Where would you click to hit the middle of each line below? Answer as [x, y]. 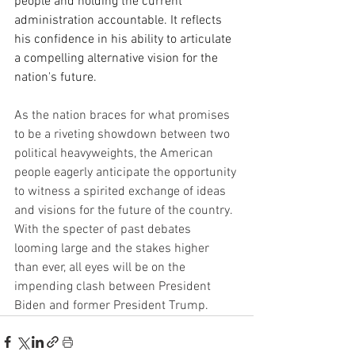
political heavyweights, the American [115, 153]
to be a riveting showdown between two [124, 134]
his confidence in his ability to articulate [124, 39]
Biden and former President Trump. [111, 305]
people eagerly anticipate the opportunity [127, 172]
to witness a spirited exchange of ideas [122, 191]
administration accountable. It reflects [120, 20]
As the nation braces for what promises [124, 115]
